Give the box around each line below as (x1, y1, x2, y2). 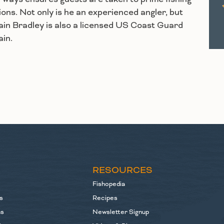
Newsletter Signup (92, 207, 149, 217)
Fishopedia (92, 179, 125, 189)
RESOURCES (92, 164, 152, 177)
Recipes (92, 193, 117, 203)
